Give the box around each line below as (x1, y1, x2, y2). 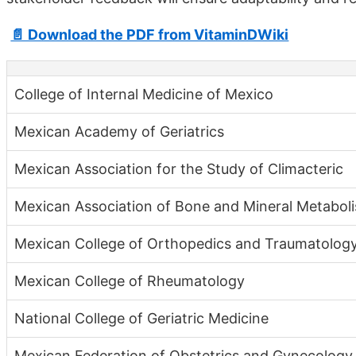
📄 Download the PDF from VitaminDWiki (10, 25, 289, 43)
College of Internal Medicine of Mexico (14, 85, 273, 103)
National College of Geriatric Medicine (14, 309, 269, 327)
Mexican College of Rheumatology (14, 272, 245, 289)
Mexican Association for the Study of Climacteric (14, 160, 343, 177)
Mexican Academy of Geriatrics (14, 122, 224, 140)
